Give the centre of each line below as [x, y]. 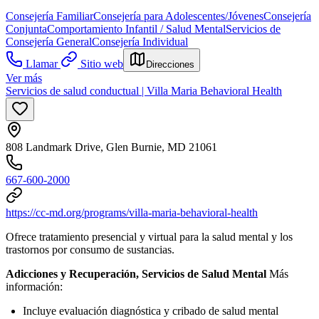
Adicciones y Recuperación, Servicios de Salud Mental [136, 273]
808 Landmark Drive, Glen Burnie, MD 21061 [111, 147]
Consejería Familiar [49, 16]
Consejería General [49, 41]
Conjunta [26, 28]
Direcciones [170, 64]
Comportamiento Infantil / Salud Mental [136, 28]
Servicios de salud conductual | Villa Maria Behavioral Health [144, 90]
